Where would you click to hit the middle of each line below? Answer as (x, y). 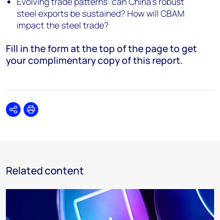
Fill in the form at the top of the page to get (101, 49)
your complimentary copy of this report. (95, 60)
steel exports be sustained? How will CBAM (101, 13)
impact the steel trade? (63, 25)
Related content (45, 170)
